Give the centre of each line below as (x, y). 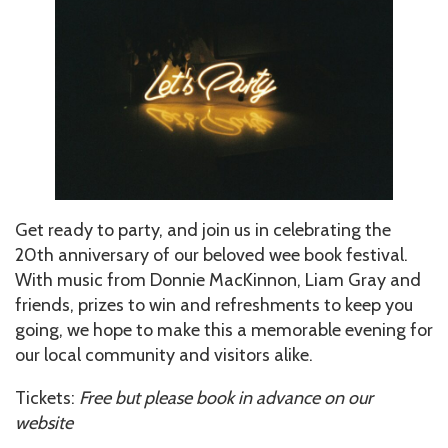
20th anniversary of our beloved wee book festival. (211, 254)
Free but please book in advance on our (226, 397)
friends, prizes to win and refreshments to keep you (214, 304)
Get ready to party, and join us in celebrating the (203, 229)
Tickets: (47, 397)
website (44, 422)
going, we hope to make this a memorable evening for (224, 329)
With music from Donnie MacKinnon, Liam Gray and (218, 279)
